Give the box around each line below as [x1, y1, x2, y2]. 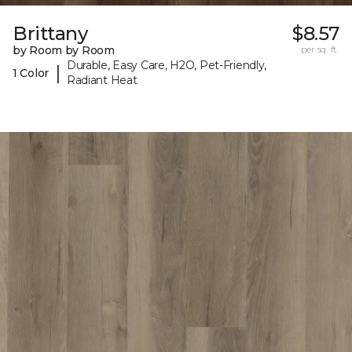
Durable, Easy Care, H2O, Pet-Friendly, [66, 58, 267, 73]
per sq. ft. [300, 43, 339, 56]
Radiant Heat [66, 73, 137, 88]
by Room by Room [13, 43, 115, 58]
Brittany [13, 22, 88, 46]
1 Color [13, 65, 49, 80]
